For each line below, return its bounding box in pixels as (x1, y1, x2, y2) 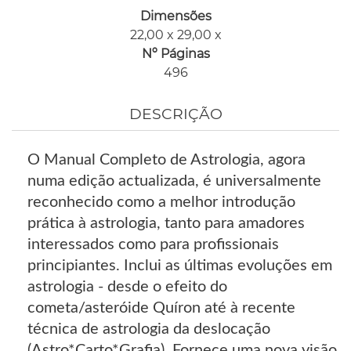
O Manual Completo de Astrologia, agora (27, 151, 306, 168)
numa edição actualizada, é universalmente (27, 172, 321, 189)
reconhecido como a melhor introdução (27, 194, 295, 210)
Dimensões (139, 9, 212, 24)
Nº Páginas (141, 46, 210, 62)
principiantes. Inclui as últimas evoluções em (27, 257, 332, 273)
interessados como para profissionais (27, 236, 279, 252)
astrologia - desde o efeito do (27, 278, 227, 295)
